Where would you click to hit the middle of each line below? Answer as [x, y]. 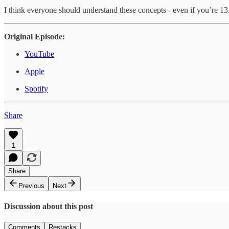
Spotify [36, 88]
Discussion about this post [49, 207]
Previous [31, 186]
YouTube [39, 54]
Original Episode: [35, 36]
